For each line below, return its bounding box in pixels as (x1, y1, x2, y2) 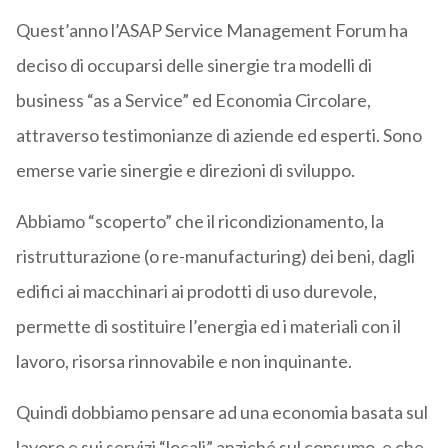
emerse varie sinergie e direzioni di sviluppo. (15, 158, 355, 181)
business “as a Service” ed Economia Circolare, (15, 88, 371, 111)
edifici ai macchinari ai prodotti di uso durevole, (15, 279, 377, 302)
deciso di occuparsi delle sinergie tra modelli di (15, 53, 372, 76)
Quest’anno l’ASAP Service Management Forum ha (15, 18, 408, 41)
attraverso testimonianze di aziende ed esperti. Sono (15, 123, 422, 146)
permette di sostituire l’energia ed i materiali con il (15, 314, 401, 337)
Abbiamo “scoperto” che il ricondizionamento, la (15, 209, 384, 232)
